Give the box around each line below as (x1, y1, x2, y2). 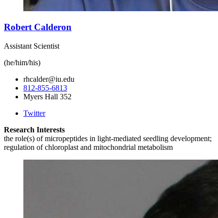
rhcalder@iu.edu (23, 75, 74, 84)
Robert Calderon (4, 22, 72, 33)
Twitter (23, 109, 45, 118)
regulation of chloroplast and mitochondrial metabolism (4, 143, 173, 152)
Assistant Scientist (4, 42, 59, 51)
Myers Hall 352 (23, 92, 72, 101)
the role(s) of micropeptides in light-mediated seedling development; (4, 134, 212, 143)
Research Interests (4, 126, 65, 134)
